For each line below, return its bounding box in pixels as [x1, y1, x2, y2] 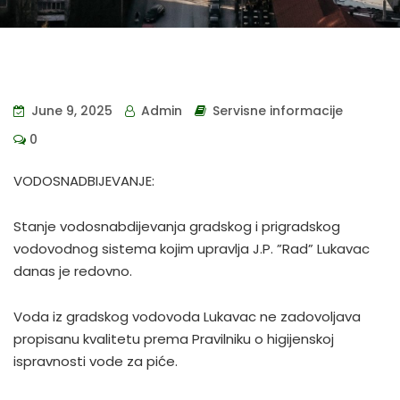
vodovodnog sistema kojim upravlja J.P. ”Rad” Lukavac [13, 239, 370, 258]
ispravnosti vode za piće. [13, 352, 178, 371]
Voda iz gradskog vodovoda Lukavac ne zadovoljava [13, 307, 361, 326]
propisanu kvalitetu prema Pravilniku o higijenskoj [13, 329, 334, 348]
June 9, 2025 [28, 102, 112, 120]
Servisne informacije [212, 102, 343, 120]
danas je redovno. [13, 262, 132, 280]
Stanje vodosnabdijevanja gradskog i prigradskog [13, 217, 340, 236]
